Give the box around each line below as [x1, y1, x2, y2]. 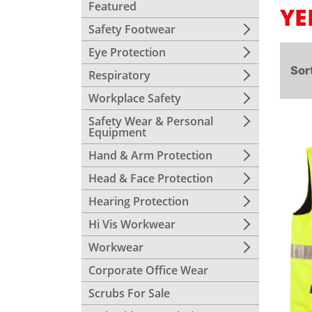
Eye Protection [88, 45, 166, 60]
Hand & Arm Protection [88, 148, 212, 163]
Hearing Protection [88, 194, 189, 209]
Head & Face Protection [88, 171, 213, 186]
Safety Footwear [88, 22, 175, 37]
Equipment [88, 125, 146, 140]
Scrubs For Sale [88, 286, 170, 301]
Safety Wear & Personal [88, 114, 213, 129]
